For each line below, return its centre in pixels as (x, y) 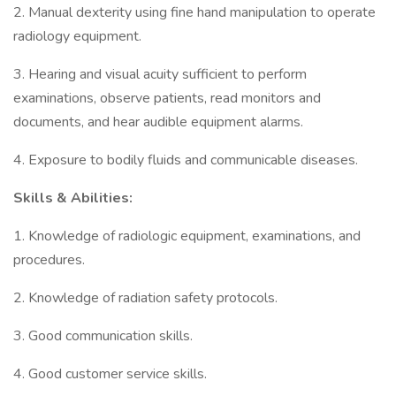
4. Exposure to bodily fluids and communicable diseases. (186, 160)
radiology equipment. (79, 36)
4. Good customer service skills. (110, 374)
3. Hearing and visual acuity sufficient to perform (160, 74)
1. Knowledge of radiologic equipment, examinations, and (187, 236)
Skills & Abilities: (73, 198)
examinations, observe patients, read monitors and (167, 98)
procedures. (49, 260)
